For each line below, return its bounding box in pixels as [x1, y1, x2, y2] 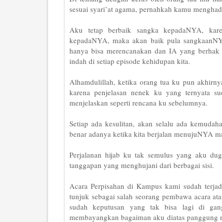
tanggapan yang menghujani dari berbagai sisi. [69, 160, 214, 170]
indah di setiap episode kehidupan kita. [69, 56, 190, 66]
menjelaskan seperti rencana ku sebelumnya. [69, 98, 208, 108]
